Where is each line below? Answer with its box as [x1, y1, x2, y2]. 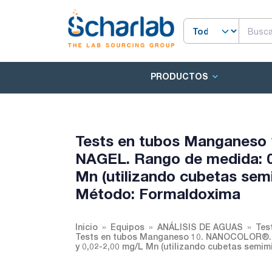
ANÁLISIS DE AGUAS [157, 222, 243, 232]
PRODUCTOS [151, 71, 208, 82]
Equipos [110, 222, 144, 232]
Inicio [75, 222, 98, 232]
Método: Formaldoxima [75, 185, 240, 202]
